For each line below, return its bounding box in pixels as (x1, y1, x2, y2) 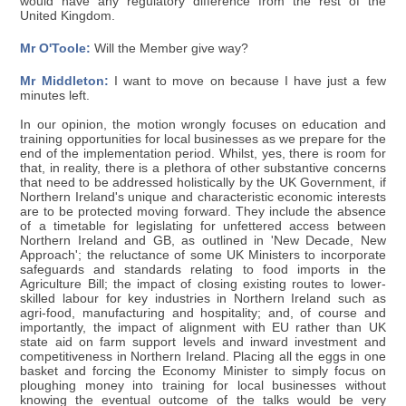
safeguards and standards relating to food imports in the (20, 262, 386, 276)
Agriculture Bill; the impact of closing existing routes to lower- (20, 276, 386, 291)
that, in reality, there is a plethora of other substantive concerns (20, 160, 386, 175)
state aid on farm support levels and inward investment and (20, 334, 386, 349)
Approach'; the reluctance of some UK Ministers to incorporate (20, 247, 386, 262)
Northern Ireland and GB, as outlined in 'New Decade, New (20, 233, 386, 247)
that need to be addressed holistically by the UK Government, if (20, 175, 386, 189)
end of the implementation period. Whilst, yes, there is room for (20, 146, 386, 160)
